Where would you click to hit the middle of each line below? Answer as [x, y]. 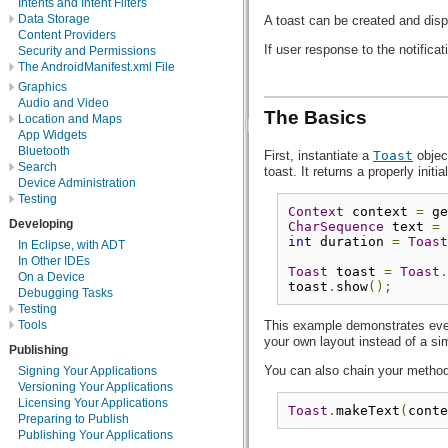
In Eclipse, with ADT [71, 244]
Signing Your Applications [87, 371]
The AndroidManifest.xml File [96, 66]
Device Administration [77, 182]
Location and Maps [70, 118]
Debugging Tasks [65, 292]
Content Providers [67, 34]
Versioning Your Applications [95, 387]
